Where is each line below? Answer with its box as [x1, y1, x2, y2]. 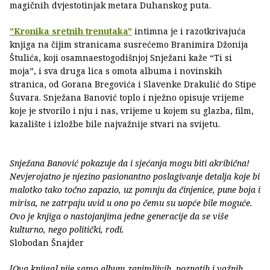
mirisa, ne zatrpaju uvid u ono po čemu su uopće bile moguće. [10, 196, 253, 209]
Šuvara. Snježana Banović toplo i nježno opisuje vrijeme [10, 91, 244, 103]
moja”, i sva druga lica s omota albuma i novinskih [10, 64, 222, 77]
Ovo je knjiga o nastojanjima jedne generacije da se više [10, 210, 228, 222]
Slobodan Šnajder [10, 236, 84, 248]
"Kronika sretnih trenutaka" [10, 25, 132, 37]
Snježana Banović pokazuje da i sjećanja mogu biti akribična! [10, 157, 250, 169]
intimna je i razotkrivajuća [132, 25, 246, 37]
